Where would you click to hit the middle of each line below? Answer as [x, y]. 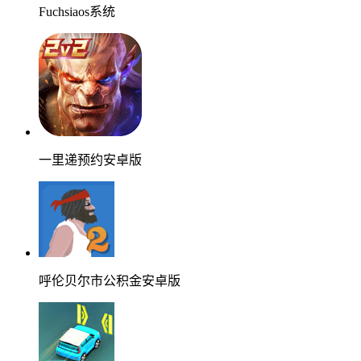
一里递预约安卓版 [90, 160]
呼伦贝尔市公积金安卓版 [110, 281]
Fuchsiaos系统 [77, 12]
